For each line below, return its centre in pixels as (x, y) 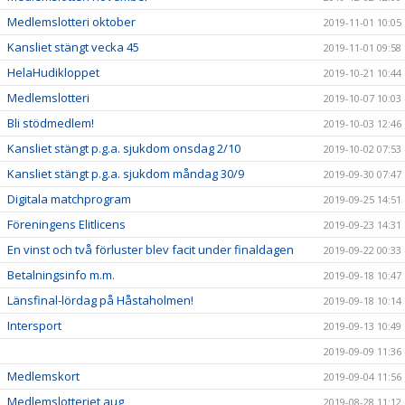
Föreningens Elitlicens (66, 224)
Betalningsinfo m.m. (61, 275)
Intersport (34, 325)
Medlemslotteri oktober (71, 22)
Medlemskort (43, 376)
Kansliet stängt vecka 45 (73, 47)
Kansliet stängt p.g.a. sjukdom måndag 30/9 (126, 174)
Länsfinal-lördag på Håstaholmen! (100, 300)
